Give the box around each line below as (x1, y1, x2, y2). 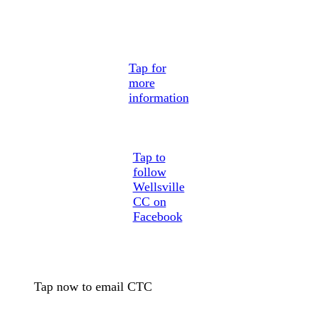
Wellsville (132, 179, 185, 194)
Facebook (132, 209, 183, 224)
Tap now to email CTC (34, 279, 152, 294)
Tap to (132, 149, 166, 164)
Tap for (128, 60, 166, 75)
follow (132, 164, 166, 179)
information (128, 90, 189, 105)
